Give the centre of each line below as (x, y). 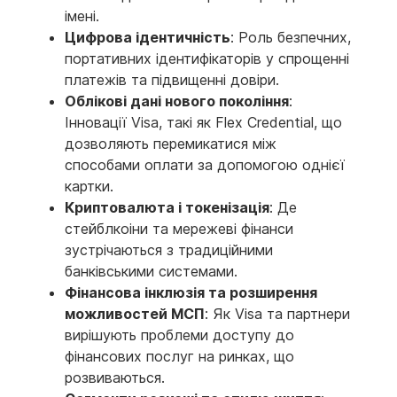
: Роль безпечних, (291, 38)
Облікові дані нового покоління (177, 101)
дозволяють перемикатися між (171, 144)
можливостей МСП (135, 314)
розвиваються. (115, 378)
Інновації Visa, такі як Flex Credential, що (203, 123)
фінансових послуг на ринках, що (179, 357)
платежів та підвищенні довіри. (172, 80)
